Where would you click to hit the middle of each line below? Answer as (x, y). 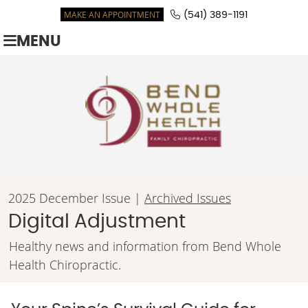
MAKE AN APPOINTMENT (112, 14)
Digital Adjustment (97, 222)
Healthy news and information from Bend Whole (145, 246)
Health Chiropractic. (65, 264)
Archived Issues (188, 198)
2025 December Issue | (76, 198)
